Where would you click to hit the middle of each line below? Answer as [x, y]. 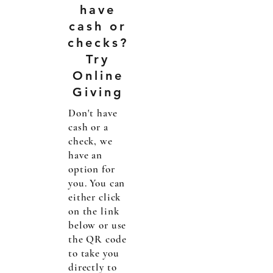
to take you [94, 253]
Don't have [93, 113]
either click [95, 197]
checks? [98, 43]
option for [92, 169]
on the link [94, 211]
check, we [90, 141]
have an [85, 155]
